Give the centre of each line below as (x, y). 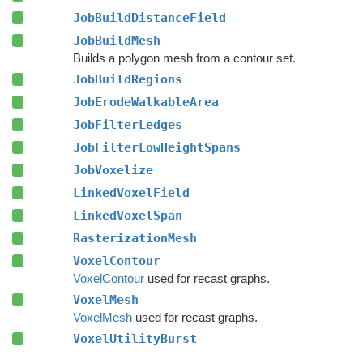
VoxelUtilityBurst (135, 339)
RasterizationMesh (135, 238)
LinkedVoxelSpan (127, 216)
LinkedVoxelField (131, 193)
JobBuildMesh (116, 41)
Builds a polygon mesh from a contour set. (184, 58)
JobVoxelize (113, 170)
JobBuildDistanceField (149, 18)
